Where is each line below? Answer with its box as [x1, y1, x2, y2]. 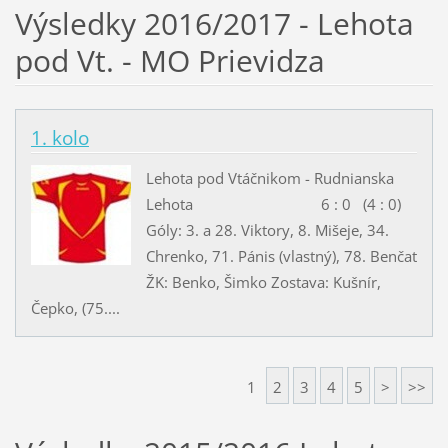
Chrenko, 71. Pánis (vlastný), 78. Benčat [145, 245, 417, 266]
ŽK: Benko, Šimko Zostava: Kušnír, [145, 271, 381, 292]
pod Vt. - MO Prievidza [14, 39, 325, 81]
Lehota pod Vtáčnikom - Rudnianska [145, 167, 394, 188]
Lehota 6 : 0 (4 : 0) [145, 193, 401, 214]
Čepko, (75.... [30, 297, 120, 318]
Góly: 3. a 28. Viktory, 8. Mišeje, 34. [145, 219, 389, 240]
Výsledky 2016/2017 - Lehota [14, 2, 414, 44]
